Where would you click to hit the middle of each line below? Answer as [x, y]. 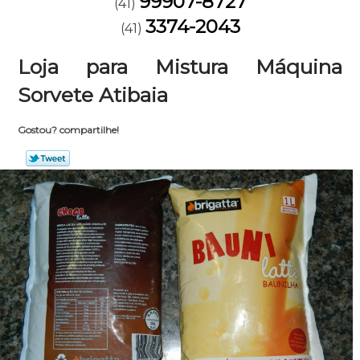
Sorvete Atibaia [93, 95]
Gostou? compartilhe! [68, 130]
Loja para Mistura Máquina [180, 67]
